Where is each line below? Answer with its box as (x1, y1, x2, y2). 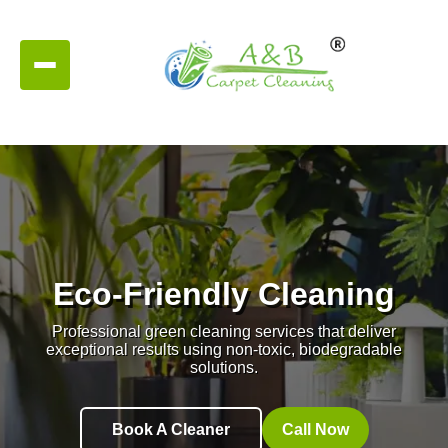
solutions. (190, 359, 258, 377)
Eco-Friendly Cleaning (53, 276, 395, 313)
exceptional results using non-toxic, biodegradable (46, 341, 402, 359)
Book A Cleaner (111, 421, 230, 439)
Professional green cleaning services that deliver (52, 323, 396, 341)
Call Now (281, 421, 349, 439)
